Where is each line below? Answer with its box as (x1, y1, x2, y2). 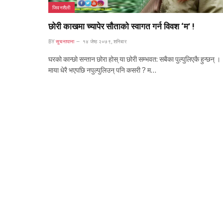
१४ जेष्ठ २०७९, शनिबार (82, 38, 126, 44)
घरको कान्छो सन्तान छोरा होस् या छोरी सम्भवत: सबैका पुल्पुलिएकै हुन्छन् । (48, 55, 221, 63)
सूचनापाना (55, 38, 75, 44)
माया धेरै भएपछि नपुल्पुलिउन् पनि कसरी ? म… (48, 66, 156, 74)
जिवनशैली (52, 4, 71, 10)
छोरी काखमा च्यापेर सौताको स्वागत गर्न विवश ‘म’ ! (48, 21, 195, 31)
